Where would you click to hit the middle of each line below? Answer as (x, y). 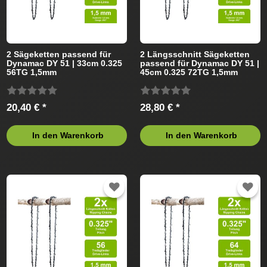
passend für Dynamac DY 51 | (200, 63)
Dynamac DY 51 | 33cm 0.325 (65, 63)
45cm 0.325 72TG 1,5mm (189, 72)
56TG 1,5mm (32, 72)
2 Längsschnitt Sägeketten (195, 54)
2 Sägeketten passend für (59, 54)
